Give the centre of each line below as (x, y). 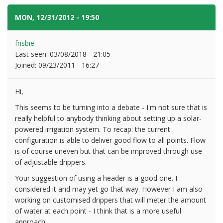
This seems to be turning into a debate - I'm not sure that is (111, 107)
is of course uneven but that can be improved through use (109, 151)
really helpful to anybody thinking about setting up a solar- (108, 118)
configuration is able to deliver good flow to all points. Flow (110, 140)
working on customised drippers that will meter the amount (111, 200)
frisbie (25, 43)
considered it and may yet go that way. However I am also (109, 189)
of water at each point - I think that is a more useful (98, 211)
